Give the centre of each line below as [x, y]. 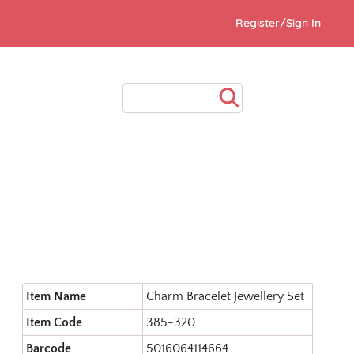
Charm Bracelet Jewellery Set [225, 296]
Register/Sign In [278, 23]
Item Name [56, 296]
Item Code [54, 322]
